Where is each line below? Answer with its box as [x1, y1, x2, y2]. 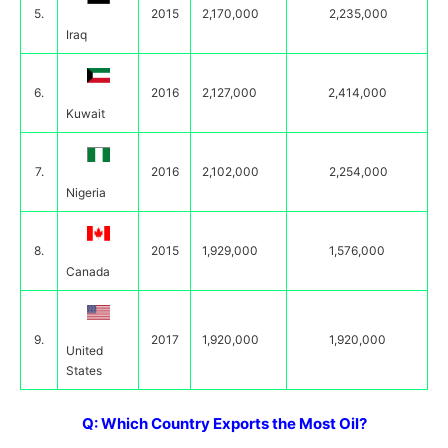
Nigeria [66, 185, 106, 200]
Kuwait [66, 106, 105, 121]
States [66, 363, 102, 378]
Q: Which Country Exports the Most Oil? [81, 414, 367, 433]
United [66, 343, 103, 358]
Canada [66, 264, 110, 279]
